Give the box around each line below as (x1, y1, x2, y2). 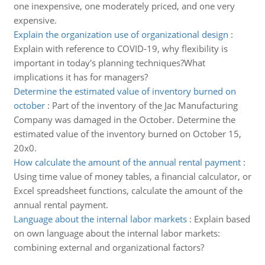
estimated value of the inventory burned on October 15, (13, 128, 241, 140)
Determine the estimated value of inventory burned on (13, 85, 236, 97)
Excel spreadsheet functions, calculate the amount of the (13, 185, 243, 196)
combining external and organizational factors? (13, 241, 204, 253)
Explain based (193, 213, 250, 225)
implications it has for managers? (13, 71, 148, 83)
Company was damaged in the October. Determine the (13, 114, 235, 125)
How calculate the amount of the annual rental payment (13, 156, 241, 168)
